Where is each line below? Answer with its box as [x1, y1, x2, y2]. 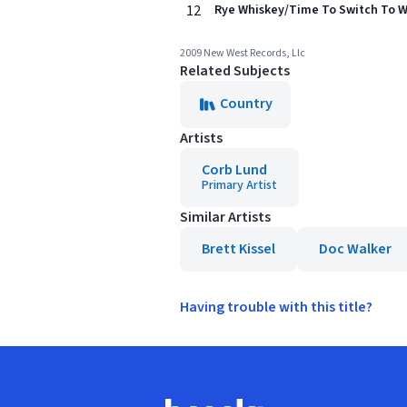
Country [220, 94, 273, 114]
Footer [164, 382, 207, 402]
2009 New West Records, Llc [180, 45, 305, 61]
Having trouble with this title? [180, 297, 372, 317]
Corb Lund [202, 160, 267, 180]
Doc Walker [319, 239, 392, 259]
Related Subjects [180, 61, 290, 81]
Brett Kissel [202, 239, 275, 259]
